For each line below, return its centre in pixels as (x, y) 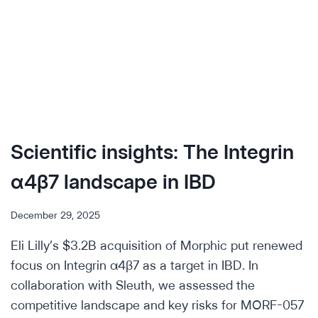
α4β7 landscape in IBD (113, 181)
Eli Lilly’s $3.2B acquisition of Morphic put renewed (157, 246)
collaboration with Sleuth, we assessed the (133, 285)
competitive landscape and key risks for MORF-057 (157, 305)
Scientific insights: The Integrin (152, 152)
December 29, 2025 (55, 215)
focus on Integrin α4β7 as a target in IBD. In (135, 265)
